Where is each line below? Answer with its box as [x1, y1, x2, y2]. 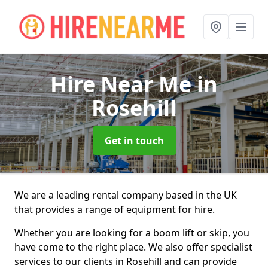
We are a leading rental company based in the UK [14, 188, 237, 202]
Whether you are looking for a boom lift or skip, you [14, 226, 249, 239]
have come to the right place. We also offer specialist [14, 240, 252, 254]
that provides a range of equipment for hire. [14, 203, 215, 216]
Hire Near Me [50, 69, 197, 99]
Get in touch [104, 134, 164, 147]
